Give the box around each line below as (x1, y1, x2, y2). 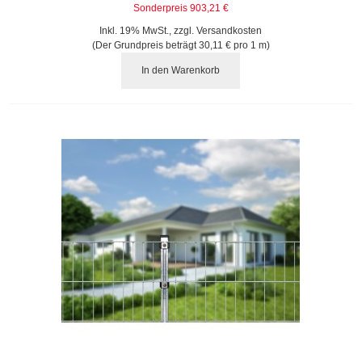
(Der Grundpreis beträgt (91, 39, 199, 51)
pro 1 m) (230, 39, 270, 51)
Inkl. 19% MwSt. (99, 24, 170, 36)
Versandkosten (196, 24, 263, 36)
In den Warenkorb (141, 65, 221, 77)
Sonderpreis (133, 2, 187, 14)
